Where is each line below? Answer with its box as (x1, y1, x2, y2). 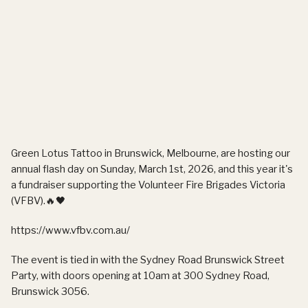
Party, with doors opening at (11, 269, 144, 282)
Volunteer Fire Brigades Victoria (138, 178, 285, 191)
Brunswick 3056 (11, 285, 87, 298)
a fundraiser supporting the (11, 178, 138, 191)
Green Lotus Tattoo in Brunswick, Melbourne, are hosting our (11, 146, 290, 159)
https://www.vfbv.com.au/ (11, 223, 130, 236)
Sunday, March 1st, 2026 (100, 162, 214, 175)
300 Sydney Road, (184, 269, 269, 282)
